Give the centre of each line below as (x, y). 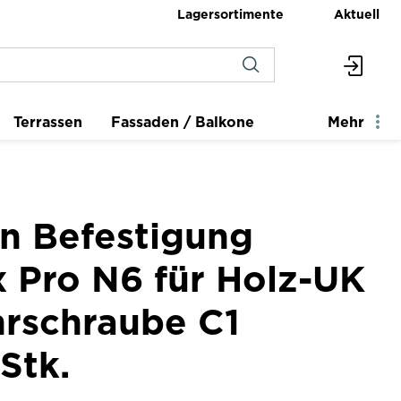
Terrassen (48, 122)
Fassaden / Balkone (183, 122)
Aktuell (357, 13)
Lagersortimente (230, 13)
